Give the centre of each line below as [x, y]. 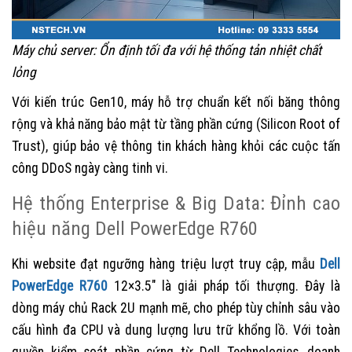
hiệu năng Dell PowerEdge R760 [135, 228]
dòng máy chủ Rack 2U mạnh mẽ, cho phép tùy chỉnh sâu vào [176, 308]
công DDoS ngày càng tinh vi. [90, 168]
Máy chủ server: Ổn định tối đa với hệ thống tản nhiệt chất [167, 50]
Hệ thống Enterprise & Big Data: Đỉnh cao [176, 203]
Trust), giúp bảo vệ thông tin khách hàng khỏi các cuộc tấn [176, 146]
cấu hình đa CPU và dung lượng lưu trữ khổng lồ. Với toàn [176, 330]
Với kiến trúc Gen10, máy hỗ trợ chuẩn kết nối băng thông [176, 102]
